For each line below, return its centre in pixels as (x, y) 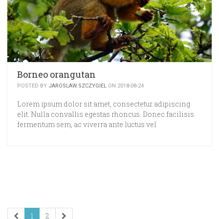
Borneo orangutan (56, 74)
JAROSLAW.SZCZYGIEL (77, 86)
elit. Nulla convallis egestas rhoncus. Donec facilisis (106, 114)
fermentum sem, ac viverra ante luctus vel (87, 124)
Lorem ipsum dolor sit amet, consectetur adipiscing (104, 104)
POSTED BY (33, 86)
